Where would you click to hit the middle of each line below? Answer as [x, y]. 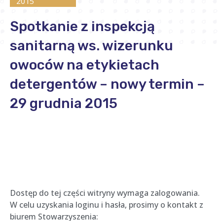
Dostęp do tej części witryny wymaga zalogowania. [105, 193]
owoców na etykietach [85, 65]
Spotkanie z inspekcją [82, 26]
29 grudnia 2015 [64, 103]
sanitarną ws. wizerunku [92, 46]
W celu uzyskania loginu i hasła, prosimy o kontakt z [107, 205]
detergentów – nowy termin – [107, 84]
